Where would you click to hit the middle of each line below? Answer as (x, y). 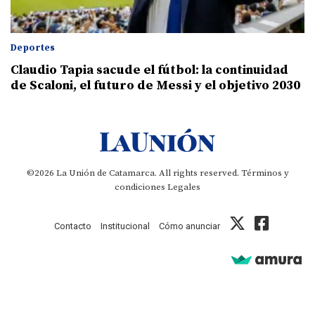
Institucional (125, 226)
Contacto (72, 226)
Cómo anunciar (189, 226)
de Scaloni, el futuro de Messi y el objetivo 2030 (155, 86)
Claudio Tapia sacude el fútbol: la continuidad (149, 70)
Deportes (33, 48)
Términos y (265, 173)
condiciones (140, 187)
